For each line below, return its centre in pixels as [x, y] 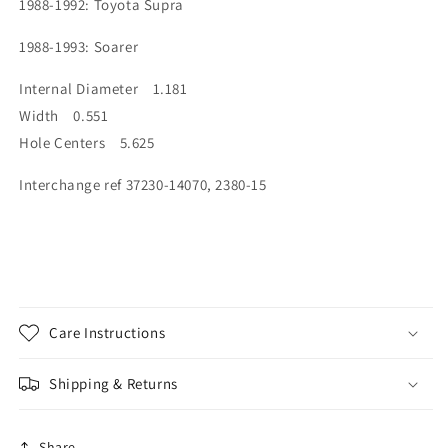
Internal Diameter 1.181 [103, 88]
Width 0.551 [64, 115]
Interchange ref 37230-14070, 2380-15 [143, 184]
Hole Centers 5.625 [87, 142]
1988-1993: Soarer [79, 46]
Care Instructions [107, 332]
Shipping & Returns [113, 383]
